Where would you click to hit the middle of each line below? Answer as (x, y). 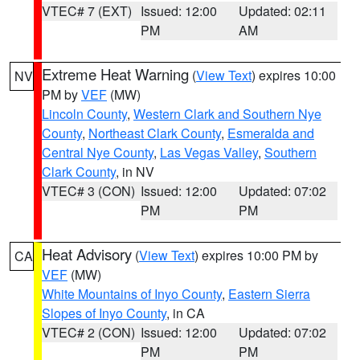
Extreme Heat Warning (115, 74)
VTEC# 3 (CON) (88, 191)
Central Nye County (98, 152)
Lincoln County (84, 114)
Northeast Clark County (155, 133)
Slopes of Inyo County (104, 313)
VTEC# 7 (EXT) (87, 11)
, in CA (186, 313)
